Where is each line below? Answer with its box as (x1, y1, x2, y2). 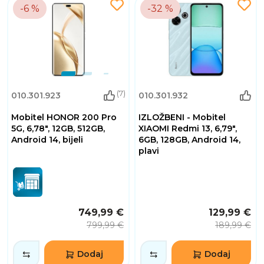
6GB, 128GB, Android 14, (138, 134, 240, 145)
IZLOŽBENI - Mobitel (138, 111, 226, 123)
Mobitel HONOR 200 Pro (11, 111, 117, 123)
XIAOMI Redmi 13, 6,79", (138, 123, 237, 134)
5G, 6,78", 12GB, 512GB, (11, 123, 105, 134)
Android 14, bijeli (11, 134, 83, 145)
